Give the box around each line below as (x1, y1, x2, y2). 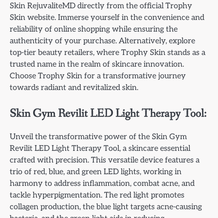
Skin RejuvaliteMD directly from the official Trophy (10, 1, 192, 11)
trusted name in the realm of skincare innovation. (10, 59, 184, 70)
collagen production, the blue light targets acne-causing (10, 201, 202, 212)
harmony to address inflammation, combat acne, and (10, 178, 195, 188)
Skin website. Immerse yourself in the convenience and (10, 13, 204, 23)
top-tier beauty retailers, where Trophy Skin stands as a (10, 48, 205, 58)
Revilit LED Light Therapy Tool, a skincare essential (10, 143, 190, 153)
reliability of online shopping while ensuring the (10, 24, 178, 35)
